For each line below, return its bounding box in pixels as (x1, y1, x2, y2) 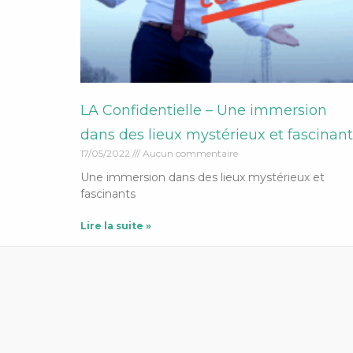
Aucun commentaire (140, 147, 238, 159)
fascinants (80, 186, 136, 201)
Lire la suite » (80, 219, 151, 232)
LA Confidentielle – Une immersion (80, 101, 327, 119)
